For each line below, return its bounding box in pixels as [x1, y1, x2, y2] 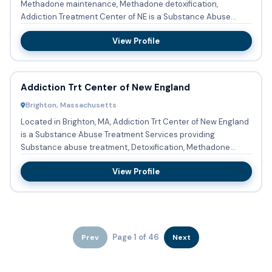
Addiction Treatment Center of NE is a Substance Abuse [20, 11, 231, 22]
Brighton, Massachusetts [25, 100, 117, 110]
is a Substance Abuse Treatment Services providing [20, 129, 215, 140]
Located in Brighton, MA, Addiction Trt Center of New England [20, 117, 249, 127]
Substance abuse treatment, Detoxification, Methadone [20, 142, 230, 153]
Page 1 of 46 [112, 232, 159, 243]
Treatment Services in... [20, 24, 108, 35]
